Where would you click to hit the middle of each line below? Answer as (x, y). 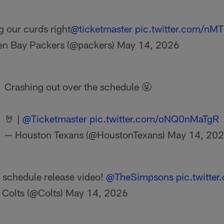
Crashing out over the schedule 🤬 (78, 86)
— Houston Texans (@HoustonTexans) (86, 134)
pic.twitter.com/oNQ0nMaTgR (154, 118)
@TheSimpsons (139, 176)
